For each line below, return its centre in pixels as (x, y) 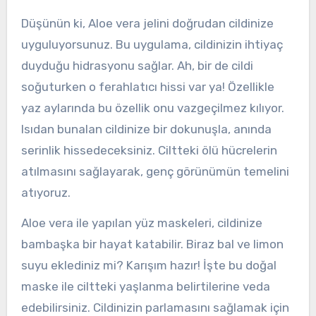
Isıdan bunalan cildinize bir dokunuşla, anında (146, 129)
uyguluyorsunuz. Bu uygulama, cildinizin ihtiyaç (152, 45)
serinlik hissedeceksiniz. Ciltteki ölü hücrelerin (149, 151)
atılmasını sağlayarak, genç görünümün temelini (155, 172)
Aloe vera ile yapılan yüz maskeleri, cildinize (141, 223)
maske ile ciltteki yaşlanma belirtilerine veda (145, 287)
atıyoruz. (45, 193)
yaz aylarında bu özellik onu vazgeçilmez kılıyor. (152, 108)
